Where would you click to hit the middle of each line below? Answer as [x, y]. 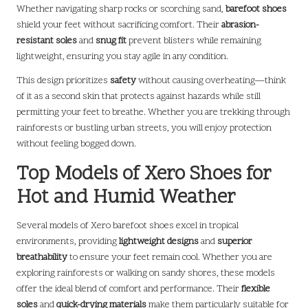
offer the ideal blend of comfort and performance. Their [129, 289]
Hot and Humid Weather [126, 198]
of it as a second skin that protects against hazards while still [139, 96]
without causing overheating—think [211, 80]
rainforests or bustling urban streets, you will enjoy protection [144, 128]
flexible [256, 289]
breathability [42, 257]
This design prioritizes [63, 80]
